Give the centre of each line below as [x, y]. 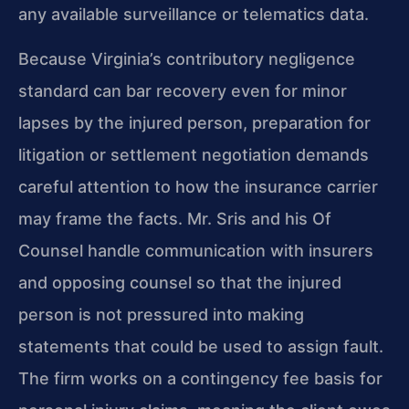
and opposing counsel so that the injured [180, 283]
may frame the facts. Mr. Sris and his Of [175, 219]
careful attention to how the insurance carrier [198, 187]
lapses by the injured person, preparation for [194, 123]
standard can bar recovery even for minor [183, 91]
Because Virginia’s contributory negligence [187, 59]
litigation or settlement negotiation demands [194, 155]
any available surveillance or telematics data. [194, 14]
